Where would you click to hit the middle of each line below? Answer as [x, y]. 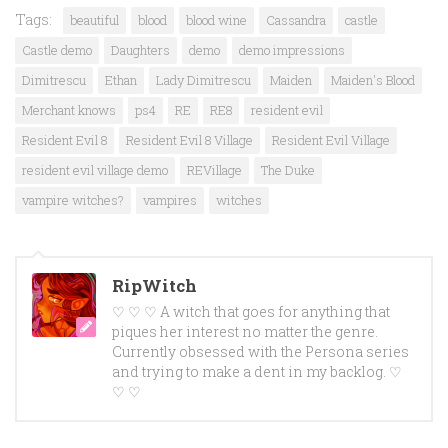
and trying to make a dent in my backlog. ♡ [257, 371]
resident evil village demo [95, 169]
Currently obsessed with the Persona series [260, 351]
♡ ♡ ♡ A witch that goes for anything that [251, 311]
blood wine [216, 19]
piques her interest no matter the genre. [245, 331]
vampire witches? [73, 199]
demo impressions [292, 49]
